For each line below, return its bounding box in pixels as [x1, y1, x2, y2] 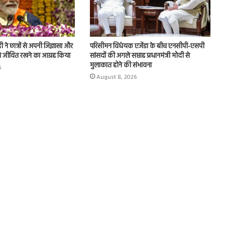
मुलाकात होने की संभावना [89, 60, 152, 72]
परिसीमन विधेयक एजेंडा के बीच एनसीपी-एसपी [89, 41, 204, 53]
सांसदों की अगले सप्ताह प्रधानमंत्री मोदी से [89, 50, 190, 62]
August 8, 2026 [96, 72, 137, 83]
